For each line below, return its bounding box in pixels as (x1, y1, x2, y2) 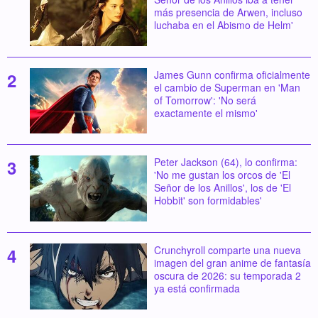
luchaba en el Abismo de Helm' (153, 18, 293, 33)
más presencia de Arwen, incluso (153, 5, 302, 20)
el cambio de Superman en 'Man (153, 79, 300, 94)
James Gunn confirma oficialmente (153, 67, 310, 82)
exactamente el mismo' (153, 105, 258, 120)
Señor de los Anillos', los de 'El (153, 180, 291, 195)
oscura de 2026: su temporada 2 (153, 268, 301, 283)
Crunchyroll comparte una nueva (153, 243, 301, 258)
